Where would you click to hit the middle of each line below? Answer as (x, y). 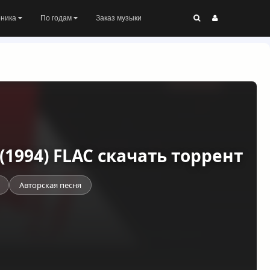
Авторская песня (50, 185)
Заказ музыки (118, 18)
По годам (57, 18)
